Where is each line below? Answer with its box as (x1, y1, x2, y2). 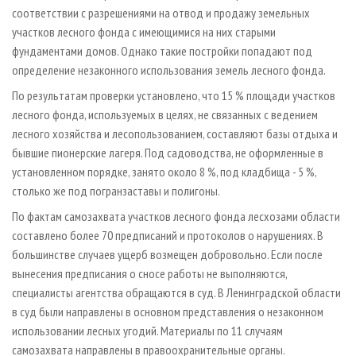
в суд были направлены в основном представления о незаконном (12, 304, 323, 320)
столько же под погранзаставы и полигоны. (12, 183, 220, 199)
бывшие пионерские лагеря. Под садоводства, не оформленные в (12, 145, 323, 161)
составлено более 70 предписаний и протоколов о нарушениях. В (12, 227, 323, 244)
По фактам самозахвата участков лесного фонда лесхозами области (12, 208, 340, 225)
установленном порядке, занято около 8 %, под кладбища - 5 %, (12, 164, 316, 180)
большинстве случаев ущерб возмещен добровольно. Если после (12, 246, 323, 263)
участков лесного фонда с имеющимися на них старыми (12, 24, 276, 41)
